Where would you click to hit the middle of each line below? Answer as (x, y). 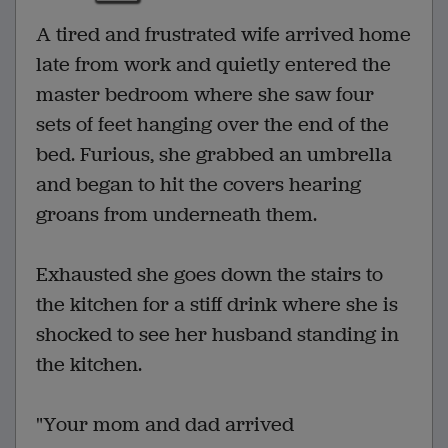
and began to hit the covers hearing (198, 184)
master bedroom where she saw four (205, 94)
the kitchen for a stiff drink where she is (217, 304)
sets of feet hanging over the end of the (212, 124)
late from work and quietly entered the (213, 64)
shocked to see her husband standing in (217, 334)
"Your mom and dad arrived (165, 424)
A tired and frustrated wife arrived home (223, 34)
